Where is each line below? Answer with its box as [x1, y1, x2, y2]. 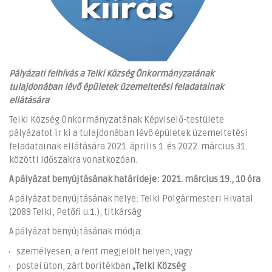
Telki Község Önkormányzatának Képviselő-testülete [9, 114, 224, 125]
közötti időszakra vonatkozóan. [9, 154, 137, 165]
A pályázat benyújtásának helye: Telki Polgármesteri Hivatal [9, 193, 253, 204]
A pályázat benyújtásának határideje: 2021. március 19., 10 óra [9, 174, 260, 185]
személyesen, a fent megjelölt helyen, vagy [16, 246, 192, 257]
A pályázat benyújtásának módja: [9, 226, 143, 237]
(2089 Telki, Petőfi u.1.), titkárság [9, 206, 141, 217]
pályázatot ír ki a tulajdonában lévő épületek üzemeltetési [9, 127, 248, 138]
